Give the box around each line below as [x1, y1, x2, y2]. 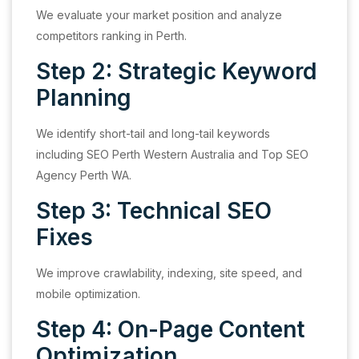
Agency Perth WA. [36, 167, 131, 182]
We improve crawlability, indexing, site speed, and [36, 265, 302, 280]
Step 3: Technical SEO [36, 196, 272, 224]
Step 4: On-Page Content [36, 315, 305, 343]
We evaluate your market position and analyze [36, 7, 282, 22]
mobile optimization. [36, 286, 140, 301]
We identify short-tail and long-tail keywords [36, 126, 270, 140]
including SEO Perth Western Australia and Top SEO [36, 147, 309, 161]
